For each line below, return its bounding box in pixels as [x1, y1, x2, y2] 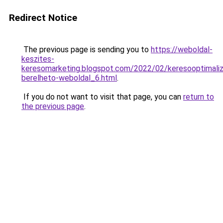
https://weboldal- [151, 45, 213, 54]
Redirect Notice [9, 12, 77, 23]
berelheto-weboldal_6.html [21, 73, 117, 83]
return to [183, 92, 214, 102]
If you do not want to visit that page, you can [21, 92, 183, 102]
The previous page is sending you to [21, 45, 151, 54]
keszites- [21, 54, 54, 64]
